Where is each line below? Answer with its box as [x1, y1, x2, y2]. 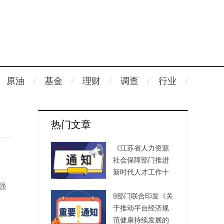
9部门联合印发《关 [113, 192, 173, 200]
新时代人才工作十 [113, 168, 169, 176]
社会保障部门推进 [113, 156, 169, 164]
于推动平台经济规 [113, 204, 169, 212]
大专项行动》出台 [113, 180, 169, 188]
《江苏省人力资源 [113, 144, 169, 152]
